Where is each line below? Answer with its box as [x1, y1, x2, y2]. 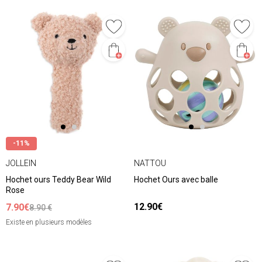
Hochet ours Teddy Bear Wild [6, 175, 111, 185]
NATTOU [134, 158, 166, 168]
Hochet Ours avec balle [134, 175, 218, 185]
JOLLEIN [6, 158, 36, 168]
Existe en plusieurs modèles [6, 218, 92, 227]
